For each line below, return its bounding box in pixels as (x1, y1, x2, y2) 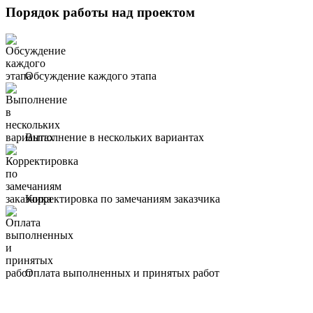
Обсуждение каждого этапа (20, 69, 156, 82)
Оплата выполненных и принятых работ (20, 266, 219, 279)
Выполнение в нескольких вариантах (20, 131, 204, 143)
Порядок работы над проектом (6, 5, 195, 20)
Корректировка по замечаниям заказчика (20, 192, 220, 205)
